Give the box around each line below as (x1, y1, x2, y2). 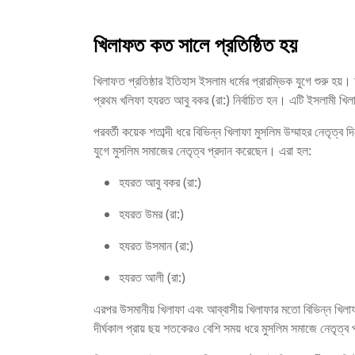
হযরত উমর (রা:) (119, 205, 184, 223)
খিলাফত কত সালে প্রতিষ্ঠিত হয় (94, 30, 297, 59)
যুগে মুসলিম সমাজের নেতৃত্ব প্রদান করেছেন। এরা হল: (94, 142, 311, 160)
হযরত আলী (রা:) (119, 269, 185, 287)
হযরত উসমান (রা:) (119, 237, 193, 255)
